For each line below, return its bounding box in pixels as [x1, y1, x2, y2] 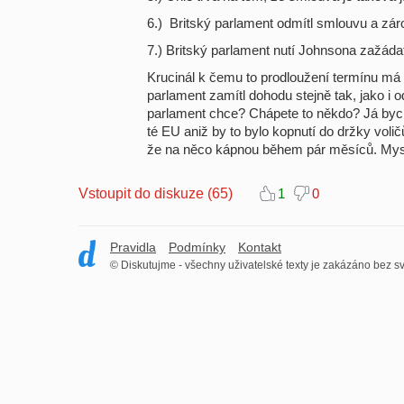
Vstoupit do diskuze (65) [78, 186, 233, 201]
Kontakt [238, 239, 281, 254]
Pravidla [110, 239, 156, 254]
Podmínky [169, 239, 225, 254]
